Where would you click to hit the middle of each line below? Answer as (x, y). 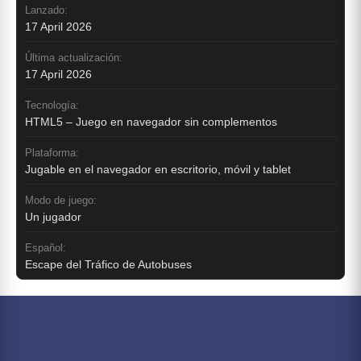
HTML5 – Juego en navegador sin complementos (151, 121)
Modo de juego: (61, 200)
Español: (46, 247)
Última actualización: (74, 57)
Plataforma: (52, 152)
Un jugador (53, 216)
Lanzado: (46, 10)
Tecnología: (52, 105)
